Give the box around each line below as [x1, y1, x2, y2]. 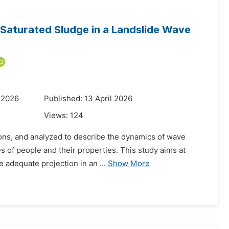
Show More [108, 159, 150, 168]
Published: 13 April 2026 [44, 94, 132, 103]
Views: [44, 111, 70, 120]
